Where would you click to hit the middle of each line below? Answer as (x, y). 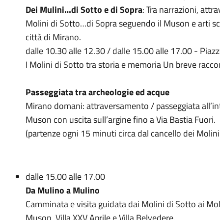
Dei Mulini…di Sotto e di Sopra (84, 10)
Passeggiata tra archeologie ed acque (97, 92)
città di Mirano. (53, 37)
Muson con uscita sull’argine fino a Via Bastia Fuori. (120, 120)
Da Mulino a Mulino (62, 190)
